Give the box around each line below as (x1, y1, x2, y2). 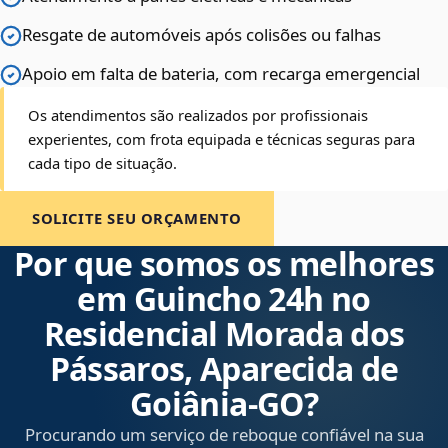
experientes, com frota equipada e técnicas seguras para (28, 129, 415, 150)
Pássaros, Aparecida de (49, 347, 399, 391)
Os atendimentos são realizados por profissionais (28, 105, 368, 126)
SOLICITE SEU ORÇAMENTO (32, 208, 243, 229)
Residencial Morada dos (43, 312, 405, 356)
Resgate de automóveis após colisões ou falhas (22, 23, 381, 47)
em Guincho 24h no (77, 277, 371, 321)
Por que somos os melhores (14, 242, 434, 286)
